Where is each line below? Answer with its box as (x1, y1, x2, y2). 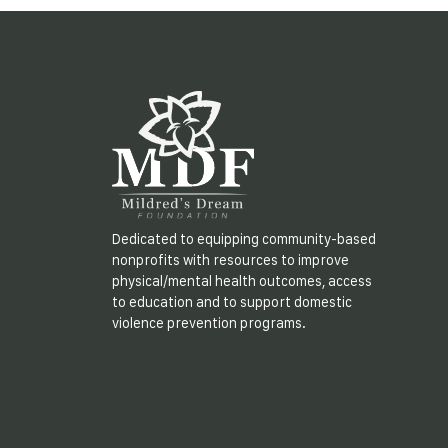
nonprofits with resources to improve (112, 252, 349, 269)
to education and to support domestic (112, 294, 352, 311)
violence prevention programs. (112, 315, 306, 332)
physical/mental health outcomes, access (112, 273, 372, 290)
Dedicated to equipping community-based (112, 231, 376, 248)
